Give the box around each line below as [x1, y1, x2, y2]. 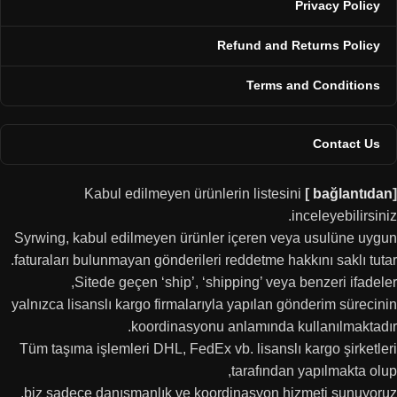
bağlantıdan [313, 185, 393, 201]
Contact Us [313, 136, 380, 152]
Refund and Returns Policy [217, 38, 380, 53]
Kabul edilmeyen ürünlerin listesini [84, 185, 305, 201]
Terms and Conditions [246, 78, 380, 93]
